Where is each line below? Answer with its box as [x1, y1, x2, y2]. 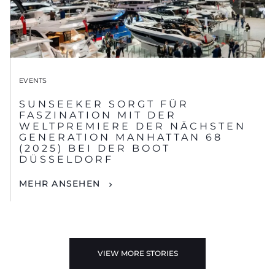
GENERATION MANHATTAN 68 [19, 131, 223, 144]
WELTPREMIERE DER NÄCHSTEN [19, 120, 246, 133]
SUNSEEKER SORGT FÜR [19, 98, 189, 110]
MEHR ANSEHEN [19, 178, 100, 190]
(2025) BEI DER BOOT [19, 142, 171, 155]
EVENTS [19, 76, 47, 85]
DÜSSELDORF [19, 153, 114, 166]
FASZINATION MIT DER [19, 109, 177, 122]
